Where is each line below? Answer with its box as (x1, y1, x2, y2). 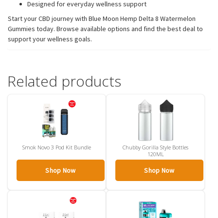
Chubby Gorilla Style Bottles (123, 143, 188, 151)
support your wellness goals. (8, 34, 92, 43)
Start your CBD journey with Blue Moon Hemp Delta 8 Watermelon (8, 14, 196, 23)
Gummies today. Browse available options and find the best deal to (8, 24, 203, 33)
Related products (7, 71, 121, 91)
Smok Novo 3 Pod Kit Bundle (22, 143, 91, 151)
